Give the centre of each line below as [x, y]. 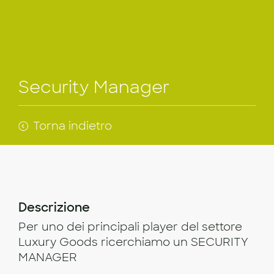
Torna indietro [73, 126]
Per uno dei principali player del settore [130, 227]
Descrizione [54, 207]
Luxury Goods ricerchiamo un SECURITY [133, 242]
